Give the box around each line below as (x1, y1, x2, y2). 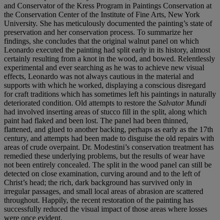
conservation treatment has (132, 142, 214, 151)
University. (4, 19, 38, 27)
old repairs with (166, 134, 214, 142)
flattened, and (4, 125, 46, 134)
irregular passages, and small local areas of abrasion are (4, 187, 174, 195)
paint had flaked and (4, 116, 67, 125)
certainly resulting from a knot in (4, 54, 105, 63)
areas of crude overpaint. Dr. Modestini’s (4, 142, 130, 151)
